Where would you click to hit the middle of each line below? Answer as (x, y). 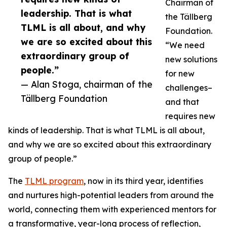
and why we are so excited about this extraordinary (110, 144)
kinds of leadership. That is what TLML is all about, (106, 130)
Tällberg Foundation (64, 98)
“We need (185, 45)
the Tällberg (189, 17)
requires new (190, 116)
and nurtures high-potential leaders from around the (111, 195)
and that (182, 102)
